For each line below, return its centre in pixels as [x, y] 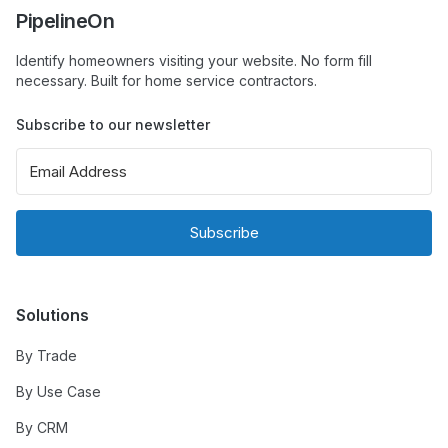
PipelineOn [65, 21]
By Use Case [58, 391]
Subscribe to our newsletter [113, 124]
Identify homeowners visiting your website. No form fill [194, 60]
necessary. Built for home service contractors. [166, 80]
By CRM [42, 427]
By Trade [46, 355]
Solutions [52, 315]
